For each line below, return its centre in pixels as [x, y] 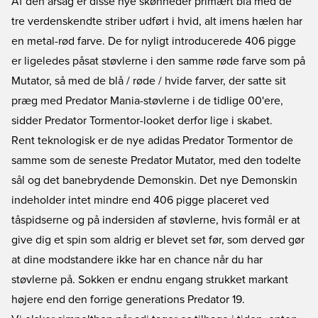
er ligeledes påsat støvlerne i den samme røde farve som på [158, 61]
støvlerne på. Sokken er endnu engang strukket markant [150, 280]
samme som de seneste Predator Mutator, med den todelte [156, 160]
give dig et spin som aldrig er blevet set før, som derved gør [158, 240]
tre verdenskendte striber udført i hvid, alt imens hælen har [157, 21]
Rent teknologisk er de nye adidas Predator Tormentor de [152, 141]
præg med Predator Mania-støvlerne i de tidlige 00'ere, [147, 101]
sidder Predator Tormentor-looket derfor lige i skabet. [142, 121]
